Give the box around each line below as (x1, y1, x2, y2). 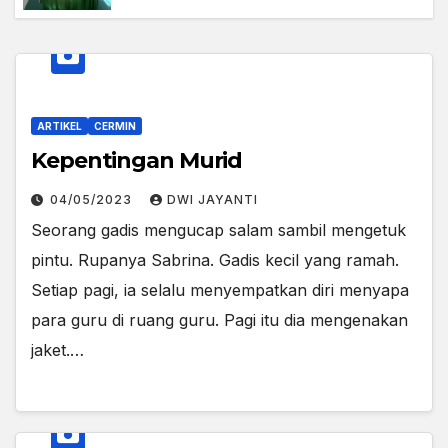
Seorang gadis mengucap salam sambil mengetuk (31, 220, 406, 241)
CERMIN (94, 120, 136, 133)
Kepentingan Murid (31, 147, 243, 175)
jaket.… (31, 340, 84, 361)
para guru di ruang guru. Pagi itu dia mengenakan (31, 310, 408, 331)
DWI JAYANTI (167, 192, 258, 208)
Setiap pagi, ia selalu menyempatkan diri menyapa (31, 280, 409, 301)
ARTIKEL (37, 120, 82, 133)
